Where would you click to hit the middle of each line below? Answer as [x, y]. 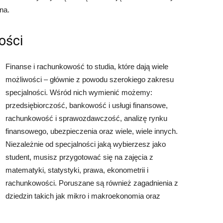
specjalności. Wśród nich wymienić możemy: [79, 92]
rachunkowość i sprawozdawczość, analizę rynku [86, 118]
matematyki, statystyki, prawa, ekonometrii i [77, 170]
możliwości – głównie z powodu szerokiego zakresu [90, 79]
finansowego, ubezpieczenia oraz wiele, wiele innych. [92, 131]
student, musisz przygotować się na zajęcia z [79, 157]
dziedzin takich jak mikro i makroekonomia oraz [83, 196]
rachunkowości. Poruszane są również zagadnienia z [92, 183]
